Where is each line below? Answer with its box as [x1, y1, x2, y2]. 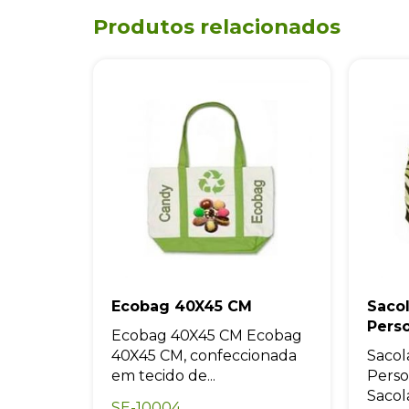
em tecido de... [111, 367, 215, 385]
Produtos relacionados [93, 14, 341, 40]
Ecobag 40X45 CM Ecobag [111, 327, 302, 345]
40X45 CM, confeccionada [111, 347, 297, 365]
